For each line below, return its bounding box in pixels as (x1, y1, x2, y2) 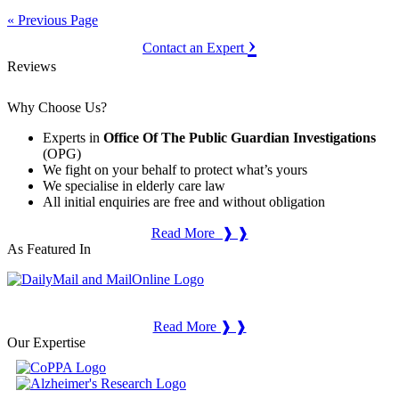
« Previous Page (7, 12, 98, 28)
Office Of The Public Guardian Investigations (103, 130, 376, 146)
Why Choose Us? (7, 100, 107, 116)
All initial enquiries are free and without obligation (43, 194, 325, 210)
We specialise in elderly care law (43, 178, 225, 194)
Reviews (7, 59, 56, 75)
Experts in (43, 130, 103, 146)
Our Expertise (7, 335, 85, 351)
